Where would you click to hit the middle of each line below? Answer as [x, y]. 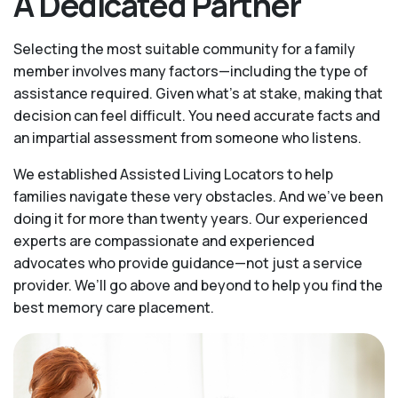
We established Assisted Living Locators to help [173, 174]
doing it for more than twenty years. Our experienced [191, 218]
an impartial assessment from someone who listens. [187, 137]
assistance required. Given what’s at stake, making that [198, 93]
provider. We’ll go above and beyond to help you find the [198, 285]
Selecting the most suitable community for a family [184, 48]
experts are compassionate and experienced [164, 240]
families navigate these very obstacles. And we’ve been [198, 196]
